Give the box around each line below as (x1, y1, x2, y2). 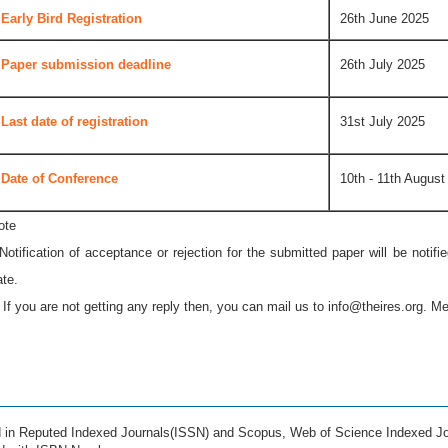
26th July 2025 (340, 56, 425, 72)
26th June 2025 (340, 10, 429, 26)
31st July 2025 (340, 113, 425, 129)
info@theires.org (328, 298, 423, 314)
